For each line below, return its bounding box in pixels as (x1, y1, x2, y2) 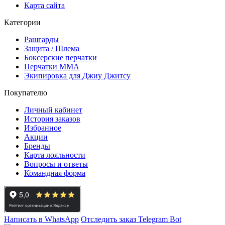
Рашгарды (24, 35, 59, 44)
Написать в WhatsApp (4, 215, 79, 224)
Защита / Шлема (24, 44, 79, 53)
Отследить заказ (81, 215, 138, 224)
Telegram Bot (138, 215, 181, 224)
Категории (4, 18, 41, 27)
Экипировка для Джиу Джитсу (24, 71, 131, 80)
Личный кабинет (24, 105, 82, 115)
